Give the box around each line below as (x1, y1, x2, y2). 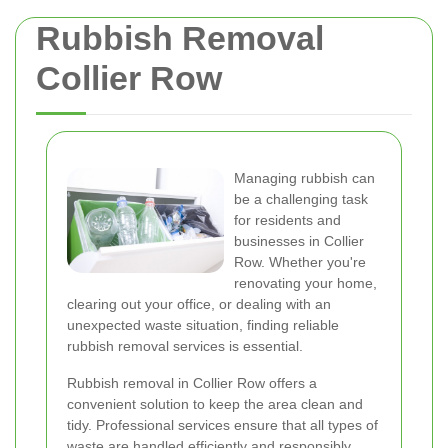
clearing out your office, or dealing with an (67, 296, 331, 312)
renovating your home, (234, 275, 377, 291)
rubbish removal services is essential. (67, 338, 303, 354)
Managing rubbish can (234, 170, 375, 186)
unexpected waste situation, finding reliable (67, 317, 339, 333)
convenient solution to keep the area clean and (67, 396, 363, 412)
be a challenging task (234, 191, 368, 207)
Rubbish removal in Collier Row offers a (67, 375, 317, 391)
